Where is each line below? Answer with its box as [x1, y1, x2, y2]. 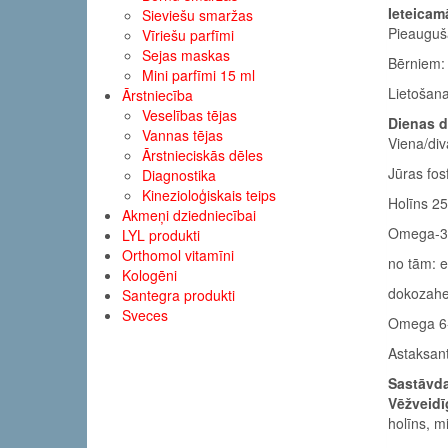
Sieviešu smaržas [142, 5, 253, 25]
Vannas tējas [142, 125, 223, 145]
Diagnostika [142, 165, 216, 185]
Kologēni [122, 265, 177, 285]
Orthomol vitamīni [122, 245, 234, 265]
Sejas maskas [142, 45, 230, 65]
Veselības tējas [142, 105, 237, 125]
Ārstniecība [122, 85, 193, 105]
